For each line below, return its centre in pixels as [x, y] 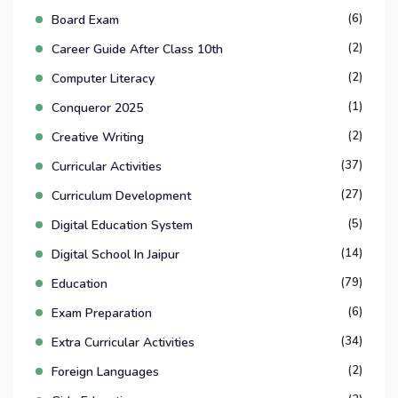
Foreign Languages [105, 372]
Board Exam [85, 20]
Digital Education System [122, 226]
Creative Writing [98, 138]
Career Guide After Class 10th [137, 50]
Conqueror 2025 [97, 108]
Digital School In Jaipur [115, 255]
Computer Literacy [103, 79]
